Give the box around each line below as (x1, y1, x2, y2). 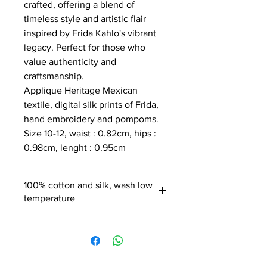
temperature (24, 193, 75, 203)
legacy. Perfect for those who (24, 42, 145, 52)
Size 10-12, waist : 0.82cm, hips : (24, 128, 156, 138)
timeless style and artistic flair (24, 13, 146, 24)
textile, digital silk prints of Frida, (24, 99, 159, 110)
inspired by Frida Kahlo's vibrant (24, 27, 156, 38)
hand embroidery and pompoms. (24, 113, 159, 124)
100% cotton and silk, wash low (24, 179, 153, 190)
